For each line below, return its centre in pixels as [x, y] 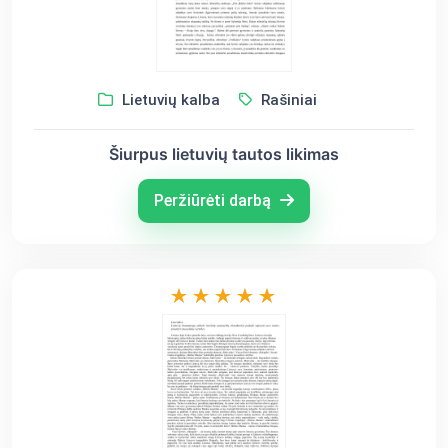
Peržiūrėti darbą [214, 200]
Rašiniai [286, 100]
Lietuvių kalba [168, 100]
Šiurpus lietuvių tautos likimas [224, 154]
